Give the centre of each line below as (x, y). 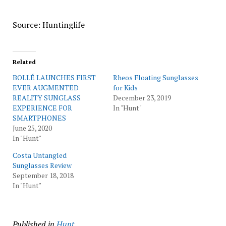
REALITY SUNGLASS (46, 98)
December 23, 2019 (142, 98)
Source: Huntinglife (48, 25)
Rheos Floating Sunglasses (156, 77)
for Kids (125, 88)
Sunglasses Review (42, 165)
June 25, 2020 (32, 128)
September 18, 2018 (43, 175)
